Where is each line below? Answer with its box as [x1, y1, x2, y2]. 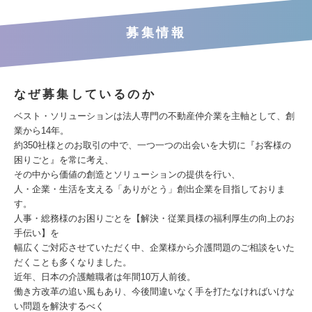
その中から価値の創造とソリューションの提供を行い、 [14, 169, 240, 180]
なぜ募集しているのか [14, 88, 156, 101]
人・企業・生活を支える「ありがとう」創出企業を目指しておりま [14, 184, 286, 194]
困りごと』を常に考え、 [14, 155, 114, 165]
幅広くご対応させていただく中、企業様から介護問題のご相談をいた [14, 242, 295, 253]
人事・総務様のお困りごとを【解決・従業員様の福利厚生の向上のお [14, 213, 295, 224]
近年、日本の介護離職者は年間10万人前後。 [14, 272, 196, 282]
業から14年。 [14, 125, 69, 136]
